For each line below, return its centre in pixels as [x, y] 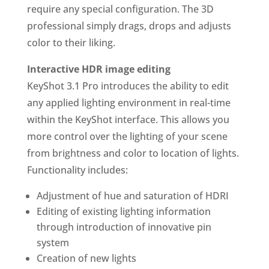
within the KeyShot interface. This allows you [128, 119]
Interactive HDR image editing [100, 69]
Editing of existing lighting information [123, 211]
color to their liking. [71, 43]
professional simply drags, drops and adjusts [129, 26]
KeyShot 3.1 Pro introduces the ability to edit [128, 86]
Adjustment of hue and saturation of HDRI [132, 196]
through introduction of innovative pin [124, 227]
